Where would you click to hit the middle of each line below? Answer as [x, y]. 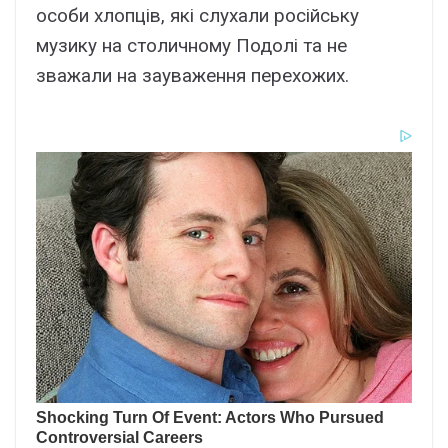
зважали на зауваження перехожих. [192, 76]
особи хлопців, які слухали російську [197, 16]
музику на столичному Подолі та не [191, 46]
